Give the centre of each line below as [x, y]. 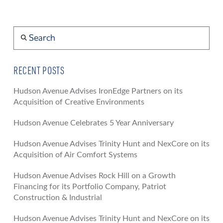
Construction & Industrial [57, 197]
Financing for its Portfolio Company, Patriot [90, 186]
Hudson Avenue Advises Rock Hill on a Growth [94, 175]
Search [23, 31]
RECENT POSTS [39, 70]
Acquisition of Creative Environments [79, 102]
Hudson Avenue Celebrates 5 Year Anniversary [93, 123]
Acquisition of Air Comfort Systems [75, 155]
